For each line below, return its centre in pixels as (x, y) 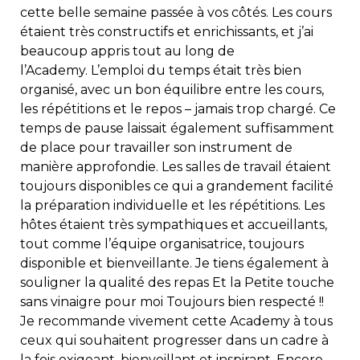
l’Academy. (55, 70)
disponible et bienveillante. (108, 263)
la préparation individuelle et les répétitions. (162, 205)
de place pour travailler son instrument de (156, 147)
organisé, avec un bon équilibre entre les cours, (172, 89)
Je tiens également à (262, 263)
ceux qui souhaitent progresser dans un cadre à (174, 340)
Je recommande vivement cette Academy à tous (176, 321)
